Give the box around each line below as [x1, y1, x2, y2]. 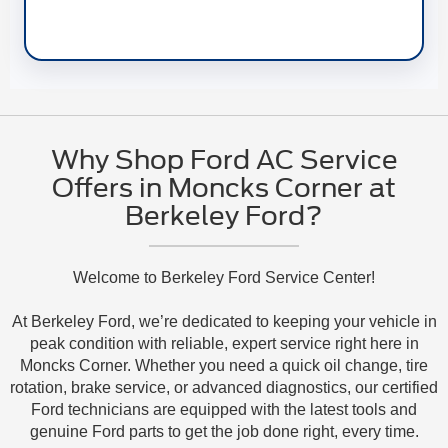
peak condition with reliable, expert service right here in [29, 334, 419, 352]
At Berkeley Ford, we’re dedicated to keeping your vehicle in [11, 312, 437, 330]
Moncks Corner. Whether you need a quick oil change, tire [20, 356, 428, 374]
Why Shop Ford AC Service [50, 143, 398, 175]
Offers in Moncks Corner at [52, 171, 396, 203]
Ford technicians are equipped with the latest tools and [31, 400, 417, 418]
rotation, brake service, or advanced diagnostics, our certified [10, 378, 438, 396]
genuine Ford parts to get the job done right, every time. [29, 422, 419, 440]
